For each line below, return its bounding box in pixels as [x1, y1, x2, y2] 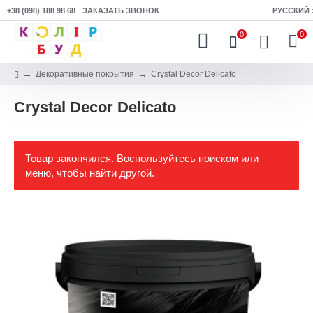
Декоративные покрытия [36, 68, 134, 79]
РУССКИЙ [272, 6, 310, 15]
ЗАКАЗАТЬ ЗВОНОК [82, 6, 159, 15]
